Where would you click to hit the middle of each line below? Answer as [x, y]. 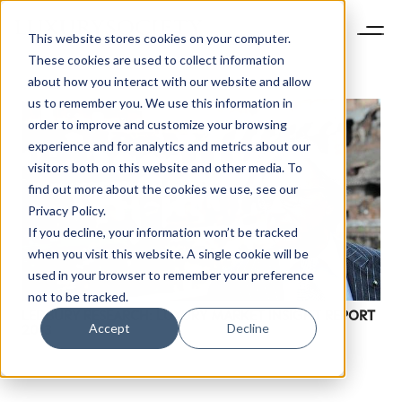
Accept [110, 328]
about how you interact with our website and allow [169, 81]
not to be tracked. [78, 296]
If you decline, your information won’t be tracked [162, 232]
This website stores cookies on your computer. [159, 38]
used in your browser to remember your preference [170, 275]
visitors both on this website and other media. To [165, 167]
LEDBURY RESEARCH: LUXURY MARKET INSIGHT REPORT [198, 315]
